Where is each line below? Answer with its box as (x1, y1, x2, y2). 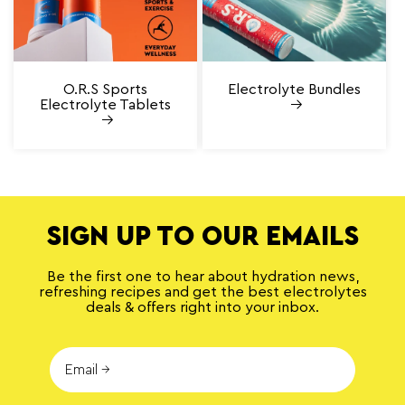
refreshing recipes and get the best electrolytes (38, 284, 367, 299)
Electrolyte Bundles (228, 81, 361, 97)
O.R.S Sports (63, 81, 147, 97)
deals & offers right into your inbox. (86, 299, 319, 315)
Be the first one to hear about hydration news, (46, 268, 359, 284)
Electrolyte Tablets (40, 97, 171, 112)
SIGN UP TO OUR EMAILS (46, 222, 359, 250)
